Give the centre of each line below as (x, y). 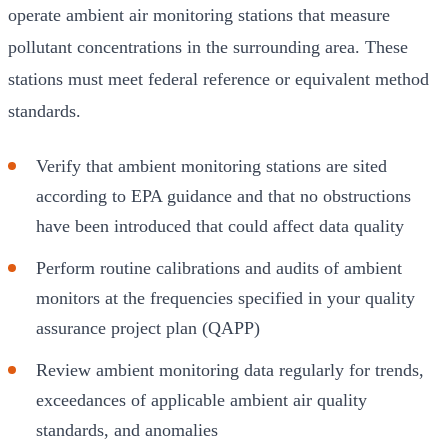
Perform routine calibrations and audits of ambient (219, 267)
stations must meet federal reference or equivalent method (218, 78)
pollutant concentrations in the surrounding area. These (208, 46)
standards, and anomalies (127, 429)
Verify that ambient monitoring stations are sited (211, 165)
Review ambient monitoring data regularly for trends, (230, 369)
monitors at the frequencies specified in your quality (225, 297)
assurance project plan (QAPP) (148, 327)
